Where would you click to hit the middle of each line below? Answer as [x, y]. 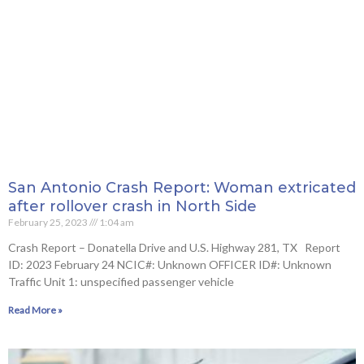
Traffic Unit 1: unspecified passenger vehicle [121, 282]
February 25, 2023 [49, 223]
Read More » [35, 310]
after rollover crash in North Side [132, 207]
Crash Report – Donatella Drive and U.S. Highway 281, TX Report [174, 248]
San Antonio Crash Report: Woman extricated [182, 188]
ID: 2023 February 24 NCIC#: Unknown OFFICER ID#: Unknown [170, 265]
